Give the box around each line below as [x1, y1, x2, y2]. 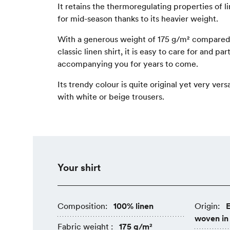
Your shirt [57, 162, 101, 174]
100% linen [113, 201, 154, 211]
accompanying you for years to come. [57, 59, 198, 69]
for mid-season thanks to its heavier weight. [57, 14, 218, 24]
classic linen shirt [57, 47, 121, 56]
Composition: [57, 201, 107, 211]
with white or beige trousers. [57, 92, 164, 102]
